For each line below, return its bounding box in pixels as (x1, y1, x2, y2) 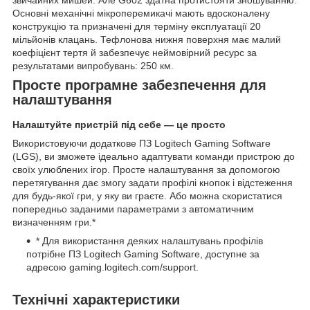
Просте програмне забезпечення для (12, 77, 266, 93)
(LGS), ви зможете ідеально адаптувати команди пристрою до (12, 150, 295, 162)
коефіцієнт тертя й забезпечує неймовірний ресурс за (12, 46, 257, 58)
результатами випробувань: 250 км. (12, 60, 174, 71)
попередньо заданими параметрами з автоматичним (12, 203, 254, 215)
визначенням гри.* (12, 216, 95, 228)
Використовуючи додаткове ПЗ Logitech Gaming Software (12, 137, 271, 149)
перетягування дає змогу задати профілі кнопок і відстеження (12, 176, 293, 188)
